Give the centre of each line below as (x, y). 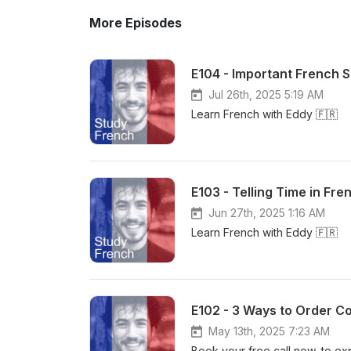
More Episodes (136, 23)
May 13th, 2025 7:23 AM (269, 331)
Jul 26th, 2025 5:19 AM (266, 94)
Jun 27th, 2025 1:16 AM (267, 213)
